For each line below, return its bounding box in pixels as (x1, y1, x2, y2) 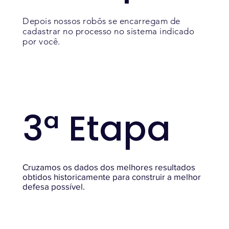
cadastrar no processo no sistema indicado (22, 26, 195, 36)
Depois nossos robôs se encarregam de (22, 15, 180, 26)
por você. (22, 36, 60, 47)
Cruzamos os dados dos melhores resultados (22, 162, 196, 172)
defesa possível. (22, 181, 85, 191)
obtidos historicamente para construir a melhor (22, 171, 201, 181)
